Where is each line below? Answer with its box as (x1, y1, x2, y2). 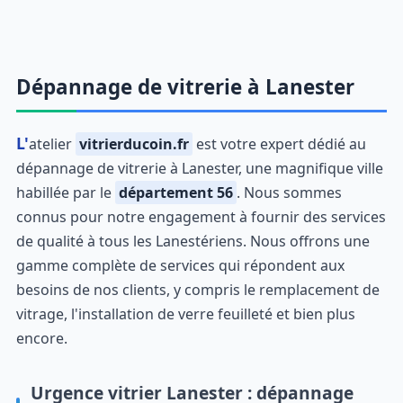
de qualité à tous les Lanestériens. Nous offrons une (15, 231, 370, 252)
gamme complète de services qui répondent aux (15, 255, 345, 276)
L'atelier (28, 134, 76, 155)
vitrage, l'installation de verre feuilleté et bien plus (15, 304, 355, 325)
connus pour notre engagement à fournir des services (15, 207, 386, 228)
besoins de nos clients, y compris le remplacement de (15, 280, 380, 300)
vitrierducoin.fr (78, 134, 189, 155)
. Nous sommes (236, 183, 342, 203)
